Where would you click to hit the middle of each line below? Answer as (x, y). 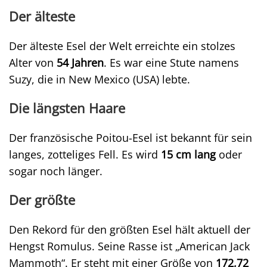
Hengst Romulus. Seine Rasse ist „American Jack (129, 246)
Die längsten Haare (67, 108)
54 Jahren (79, 63)
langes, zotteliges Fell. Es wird (85, 154)
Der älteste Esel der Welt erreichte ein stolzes (122, 46)
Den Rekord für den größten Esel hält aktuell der (130, 229)
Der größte (42, 200)
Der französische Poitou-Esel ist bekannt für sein (131, 138)
